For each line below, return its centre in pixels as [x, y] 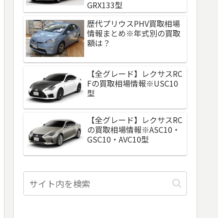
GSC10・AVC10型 [118, 139]
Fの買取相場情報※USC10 [133, 83]
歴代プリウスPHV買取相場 [134, 23]
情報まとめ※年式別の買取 [134, 33]
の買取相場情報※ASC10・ [134, 130]
